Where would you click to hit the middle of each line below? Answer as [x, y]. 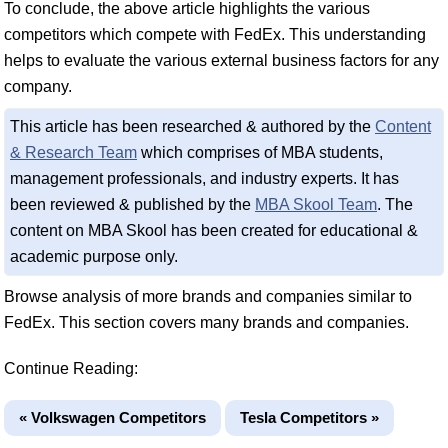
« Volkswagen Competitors [112, 417]
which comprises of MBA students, [260, 152]
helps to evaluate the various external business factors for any [221, 60]
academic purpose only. [94, 256]
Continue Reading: [71, 368]
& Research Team [73, 152]
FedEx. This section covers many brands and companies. [206, 322]
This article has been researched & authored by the [192, 126]
